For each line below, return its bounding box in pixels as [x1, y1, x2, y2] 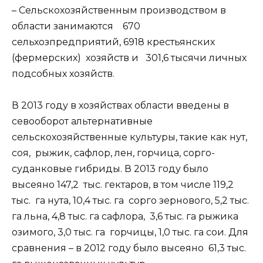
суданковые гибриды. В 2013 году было [12, 163, 208, 174]
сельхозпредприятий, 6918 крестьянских [12, 36, 215, 48]
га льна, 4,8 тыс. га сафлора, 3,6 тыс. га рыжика [12, 210, 238, 222]
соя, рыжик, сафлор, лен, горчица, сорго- [12, 147, 215, 159]
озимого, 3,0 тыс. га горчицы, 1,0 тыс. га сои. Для [12, 226, 248, 238]
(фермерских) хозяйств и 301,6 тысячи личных [12, 52, 247, 63]
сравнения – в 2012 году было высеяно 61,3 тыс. [12, 242, 246, 254]
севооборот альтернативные [12, 115, 153, 127]
